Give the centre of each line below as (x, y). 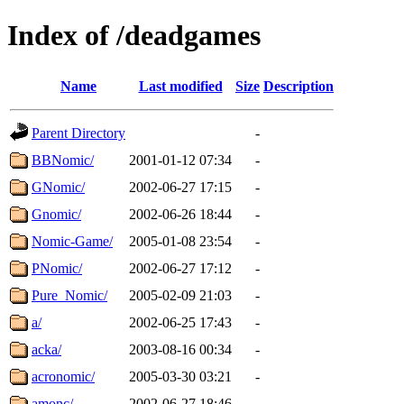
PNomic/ (57, 268)
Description (298, 86)
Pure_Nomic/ (69, 295)
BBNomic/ (63, 160)
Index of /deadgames (134, 36)
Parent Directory (78, 133)
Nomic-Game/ (72, 241)
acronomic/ (63, 376)
